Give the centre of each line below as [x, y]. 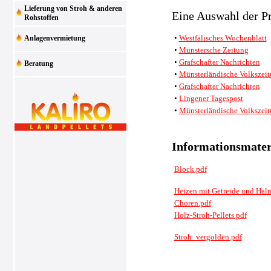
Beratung [38, 64]
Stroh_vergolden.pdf [208, 237]
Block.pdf [190, 169]
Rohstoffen [41, 18]
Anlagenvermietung [54, 38]
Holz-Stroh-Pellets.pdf [210, 215]
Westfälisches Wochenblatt [223, 38]
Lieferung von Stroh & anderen [73, 8]
